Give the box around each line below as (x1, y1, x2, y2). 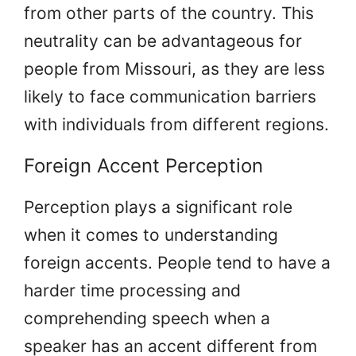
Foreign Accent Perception (24, 153, 263, 177)
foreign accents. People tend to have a (24, 252, 331, 273)
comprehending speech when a (24, 308, 270, 328)
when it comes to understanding (24, 224, 278, 245)
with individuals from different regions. (24, 114, 329, 134)
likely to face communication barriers (24, 86, 316, 106)
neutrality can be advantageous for (24, 30, 302, 51)
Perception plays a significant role (24, 196, 292, 217)
